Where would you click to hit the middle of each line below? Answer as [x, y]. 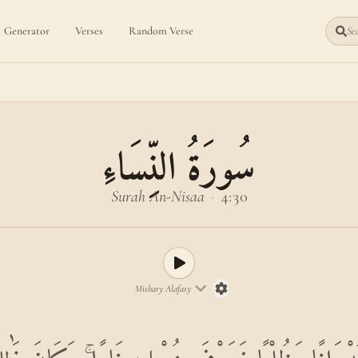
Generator [26, 31]
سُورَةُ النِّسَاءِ [179, 166]
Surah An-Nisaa [157, 197]
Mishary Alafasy [163, 288]
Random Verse [161, 31]
